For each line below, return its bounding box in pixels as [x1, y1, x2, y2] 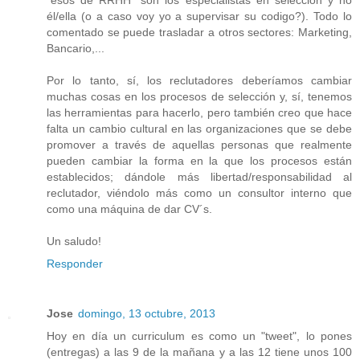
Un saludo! [47, 234, 101, 247]
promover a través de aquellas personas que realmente [47, 137, 352, 151]
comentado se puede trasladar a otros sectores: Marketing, [47, 25, 352, 39]
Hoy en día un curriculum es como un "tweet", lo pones [47, 329, 352, 342]
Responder [47, 256, 103, 270]
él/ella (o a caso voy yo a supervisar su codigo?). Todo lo [47, 9, 352, 22]
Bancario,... [47, 41, 104, 55]
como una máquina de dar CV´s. [47, 202, 212, 215]
